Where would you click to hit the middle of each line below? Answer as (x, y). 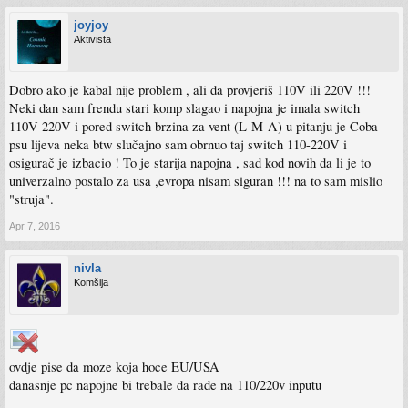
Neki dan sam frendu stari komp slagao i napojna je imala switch (184, 108)
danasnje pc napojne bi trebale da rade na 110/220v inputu (165, 385)
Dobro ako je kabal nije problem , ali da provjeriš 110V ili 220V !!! (190, 90)
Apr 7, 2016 (35, 226)
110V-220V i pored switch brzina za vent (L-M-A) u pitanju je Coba (194, 126)
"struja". (31, 199)
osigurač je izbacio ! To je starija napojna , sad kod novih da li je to (190, 163)
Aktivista (92, 39)
